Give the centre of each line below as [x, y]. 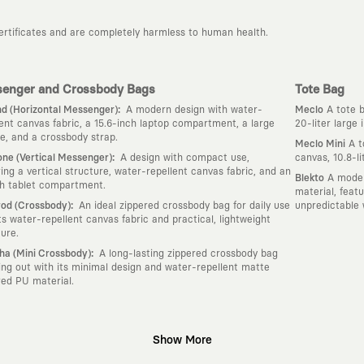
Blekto [310, 178]
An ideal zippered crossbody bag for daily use [183, 206]
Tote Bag [320, 89]
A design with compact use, [184, 158]
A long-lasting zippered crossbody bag [187, 253]
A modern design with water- [193, 110]
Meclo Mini [321, 144]
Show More [182, 340]
